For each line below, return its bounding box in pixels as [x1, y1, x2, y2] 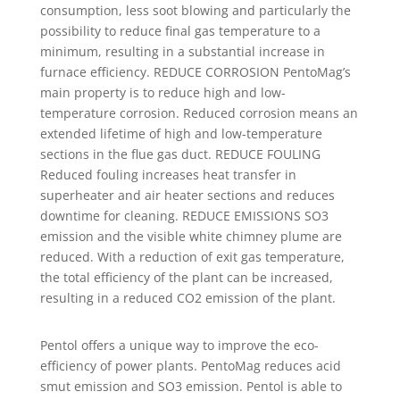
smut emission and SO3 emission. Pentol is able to [39, 378, 342, 396]
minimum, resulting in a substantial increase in [39, 43, 325, 61]
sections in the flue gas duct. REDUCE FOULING [39, 146, 321, 163]
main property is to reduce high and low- [39, 84, 286, 102]
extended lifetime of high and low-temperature [39, 125, 322, 143]
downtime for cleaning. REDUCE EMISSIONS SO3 [39, 207, 329, 225]
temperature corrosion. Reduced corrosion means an [39, 104, 358, 122]
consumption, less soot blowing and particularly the [39, 2, 351, 20]
